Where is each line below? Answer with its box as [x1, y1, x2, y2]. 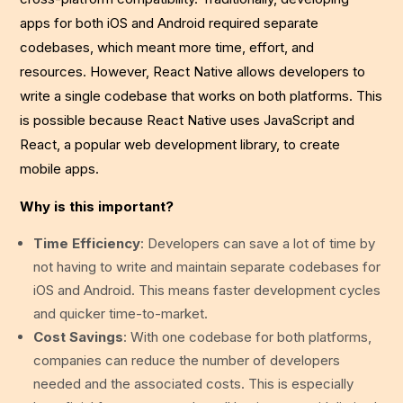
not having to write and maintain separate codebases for [33, 257, 381, 275]
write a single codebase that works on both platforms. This [20, 86, 383, 104]
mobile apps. [20, 159, 100, 177]
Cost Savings [33, 327, 124, 345]
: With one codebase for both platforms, [123, 327, 372, 345]
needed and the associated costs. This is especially [33, 374, 354, 392]
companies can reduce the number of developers [33, 351, 341, 369]
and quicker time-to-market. [33, 304, 209, 322]
